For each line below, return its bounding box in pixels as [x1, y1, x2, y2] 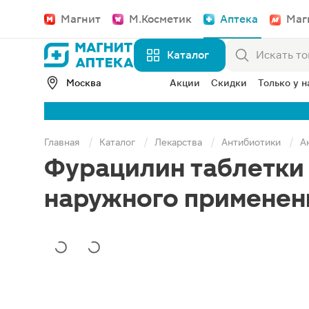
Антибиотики [221, 137, 281, 148]
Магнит [61, 12, 101, 26]
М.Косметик [129, 12, 192, 26]
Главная [44, 137, 80, 148]
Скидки [211, 77, 247, 88]
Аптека [220, 12, 258, 26]
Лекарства [154, 137, 202, 148]
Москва [66, 77, 101, 88]
